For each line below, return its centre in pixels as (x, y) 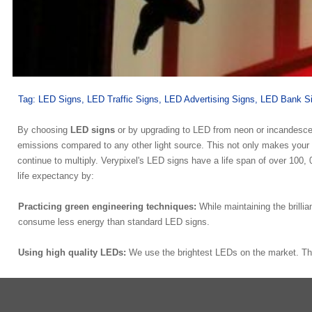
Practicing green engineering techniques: (109, 207)
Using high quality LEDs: (74, 253)
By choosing (44, 130)
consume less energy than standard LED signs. (114, 222)
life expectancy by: (56, 176)
